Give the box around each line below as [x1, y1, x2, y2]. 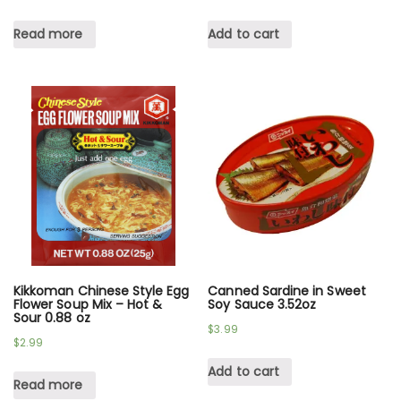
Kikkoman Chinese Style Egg [13, 281, 190, 300]
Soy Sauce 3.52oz [208, 294, 317, 313]
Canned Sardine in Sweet [208, 281, 366, 300]
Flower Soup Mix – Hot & [13, 294, 163, 313]
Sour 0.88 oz [13, 308, 90, 327]
